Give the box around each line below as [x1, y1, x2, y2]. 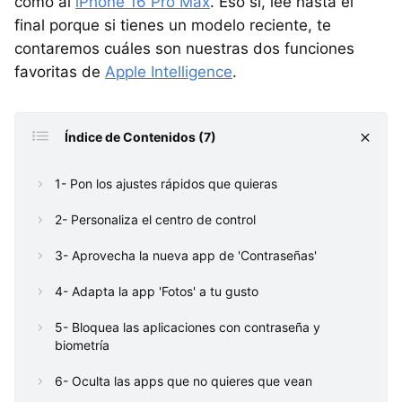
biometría [55, 337, 109, 354]
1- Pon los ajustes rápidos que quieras [55, 176, 277, 192]
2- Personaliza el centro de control [55, 212, 256, 228]
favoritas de [14, 63, 105, 82]
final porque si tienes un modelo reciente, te [14, 16, 331, 35]
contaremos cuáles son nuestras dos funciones [14, 39, 354, 58]
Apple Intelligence [105, 63, 232, 82]
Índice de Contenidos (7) [65, 129, 216, 145]
